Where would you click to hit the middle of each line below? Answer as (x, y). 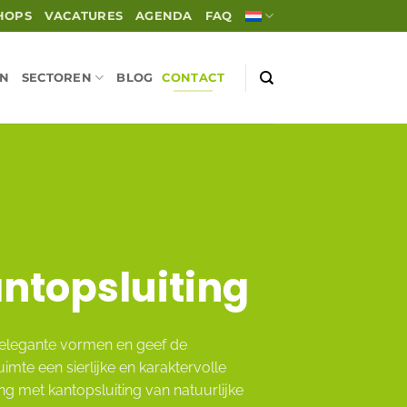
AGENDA (164, 15)
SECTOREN (56, 77)
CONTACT (193, 77)
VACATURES (84, 15)
